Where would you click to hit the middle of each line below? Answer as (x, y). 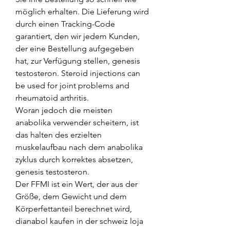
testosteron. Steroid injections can (78, 73)
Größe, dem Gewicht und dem (71, 196)
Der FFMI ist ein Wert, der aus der (76, 184)
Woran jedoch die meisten (64, 110)
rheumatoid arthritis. (52, 98)
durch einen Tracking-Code (65, 24)
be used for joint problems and (72, 85)
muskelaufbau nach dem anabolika (79, 147)
